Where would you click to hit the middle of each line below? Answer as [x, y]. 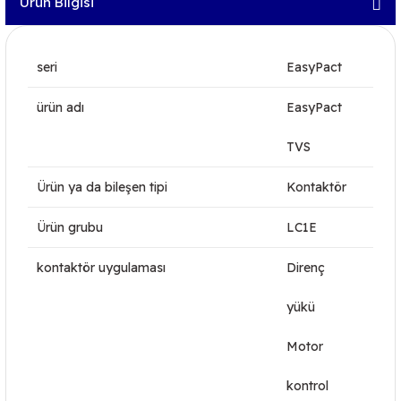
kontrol [307, 386]
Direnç [306, 268]
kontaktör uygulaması [101, 268]
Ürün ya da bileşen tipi [102, 187]
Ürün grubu [70, 227]
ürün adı [60, 107]
